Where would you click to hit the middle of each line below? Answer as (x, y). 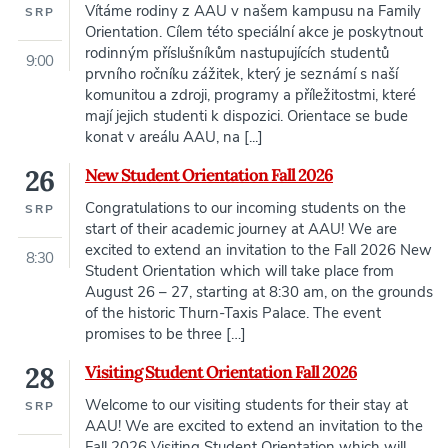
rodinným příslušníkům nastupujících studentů (237, 53)
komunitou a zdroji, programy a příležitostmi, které (250, 95)
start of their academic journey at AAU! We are (241, 229)
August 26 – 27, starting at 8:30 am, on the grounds (259, 292)
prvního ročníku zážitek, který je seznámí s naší (241, 74)
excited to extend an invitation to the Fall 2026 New (258, 250)
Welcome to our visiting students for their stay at (246, 405)
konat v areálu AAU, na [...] (174, 137)
